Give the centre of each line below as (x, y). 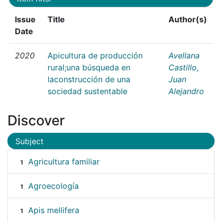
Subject (29, 141)
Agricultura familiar (64, 162)
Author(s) (188, 19)
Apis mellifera (54, 210)
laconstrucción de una (89, 79)
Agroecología (53, 186)
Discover (36, 120)
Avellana (184, 55)
